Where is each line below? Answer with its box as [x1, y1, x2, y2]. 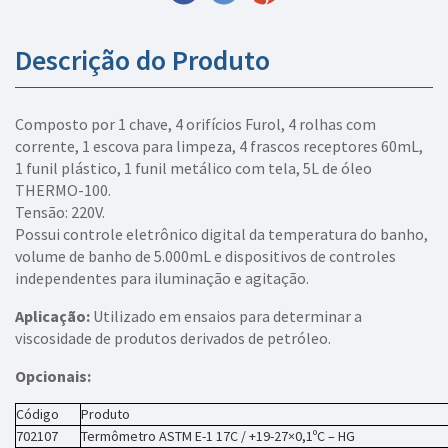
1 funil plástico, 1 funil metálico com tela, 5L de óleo [15, 158, 372, 179]
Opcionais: [15, 366, 91, 387]
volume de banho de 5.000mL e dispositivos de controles [15, 246, 396, 267]
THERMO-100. [15, 180, 111, 201]
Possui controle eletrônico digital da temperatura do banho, [15, 224, 428, 245]
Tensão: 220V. [15, 202, 105, 223]
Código [16, 405, 59, 424]
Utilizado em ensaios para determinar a [90, 306, 362, 327]
